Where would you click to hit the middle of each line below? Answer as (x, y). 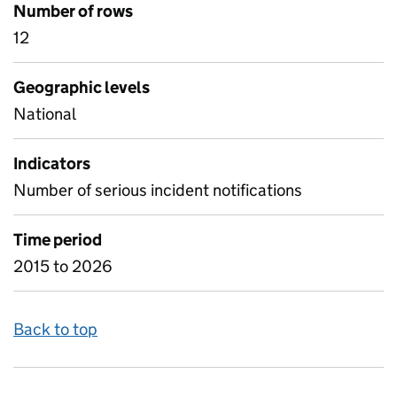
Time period (58, 240)
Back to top (55, 329)
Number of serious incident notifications (158, 190)
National (45, 114)
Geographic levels (82, 87)
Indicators (52, 163)
